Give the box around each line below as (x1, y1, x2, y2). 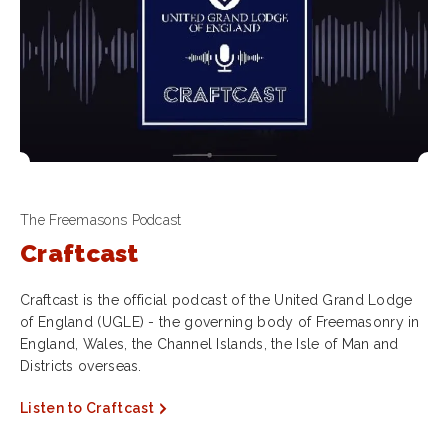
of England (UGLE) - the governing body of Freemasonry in (20, 314, 420, 330)
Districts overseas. (20, 358, 142, 374)
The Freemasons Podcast (20, 212, 182, 228)
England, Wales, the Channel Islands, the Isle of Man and (20, 336, 399, 352)
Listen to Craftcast (20, 400, 155, 416)
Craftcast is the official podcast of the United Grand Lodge (20, 292, 413, 308)
